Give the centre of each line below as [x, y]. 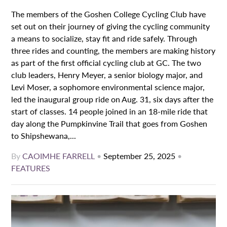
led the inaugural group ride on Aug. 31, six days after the [112, 99]
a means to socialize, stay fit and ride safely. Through [104, 39]
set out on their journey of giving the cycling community [111, 26]
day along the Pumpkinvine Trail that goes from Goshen [109, 124]
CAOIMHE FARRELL [59, 156]
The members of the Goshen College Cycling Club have [109, 14]
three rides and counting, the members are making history [113, 51]
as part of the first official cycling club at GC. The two [106, 63]
